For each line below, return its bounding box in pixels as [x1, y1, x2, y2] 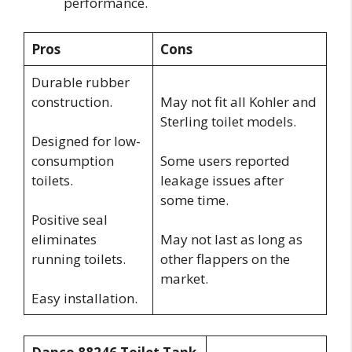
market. [159, 269, 208, 288]
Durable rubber [31, 73, 130, 92]
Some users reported [159, 152, 290, 170]
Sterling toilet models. [159, 112, 296, 131]
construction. [31, 93, 112, 112]
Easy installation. [31, 289, 137, 308]
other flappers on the [159, 250, 290, 269]
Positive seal [31, 211, 108, 229]
